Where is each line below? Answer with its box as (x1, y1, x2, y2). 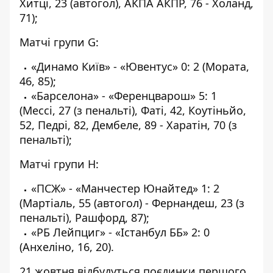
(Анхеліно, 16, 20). (19, 239, 114, 254)
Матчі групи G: (19, 35, 99, 49)
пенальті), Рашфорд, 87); (19, 210, 149, 225)
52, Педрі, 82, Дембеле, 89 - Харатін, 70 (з (19, 118, 237, 132)
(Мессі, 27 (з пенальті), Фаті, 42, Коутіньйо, (19, 103, 246, 118)
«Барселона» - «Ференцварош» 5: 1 (31, 88, 217, 103)
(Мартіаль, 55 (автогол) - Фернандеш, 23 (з (19, 196, 244, 210)
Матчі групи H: (19, 157, 99, 171)
